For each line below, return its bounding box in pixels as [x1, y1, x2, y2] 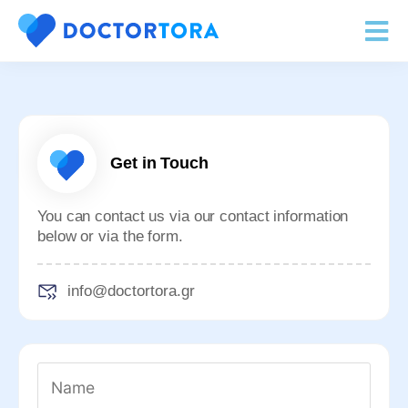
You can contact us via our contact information [37, 207, 349, 225]
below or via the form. [37, 227, 183, 245]
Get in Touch [110, 154, 209, 173]
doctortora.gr [107, 281, 195, 300]
